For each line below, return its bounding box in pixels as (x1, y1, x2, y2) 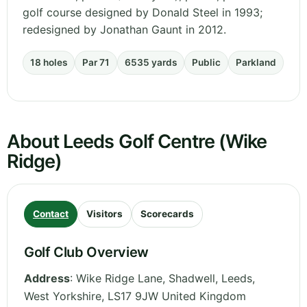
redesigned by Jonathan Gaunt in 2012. (23, 23, 226, 37)
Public (192, 57, 221, 69)
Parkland (236, 57, 276, 69)
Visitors (86, 208, 123, 220)
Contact (33, 208, 69, 220)
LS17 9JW (108, 289, 158, 304)
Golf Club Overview (24, 244, 149, 261)
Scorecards (140, 208, 194, 220)
